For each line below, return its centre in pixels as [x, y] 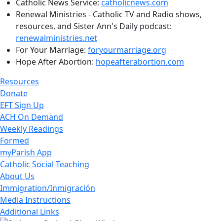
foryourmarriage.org [127, 50]
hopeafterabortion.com [140, 62]
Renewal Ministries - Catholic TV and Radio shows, [109, 14]
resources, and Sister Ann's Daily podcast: [94, 26]
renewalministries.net [56, 38]
